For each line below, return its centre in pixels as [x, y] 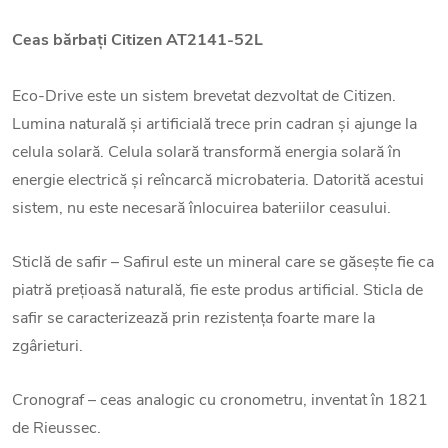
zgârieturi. [47, 346]
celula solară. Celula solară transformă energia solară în [206, 152]
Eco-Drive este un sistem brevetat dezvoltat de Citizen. [204, 96]
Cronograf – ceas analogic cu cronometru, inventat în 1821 [220, 400]
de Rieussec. [56, 428]
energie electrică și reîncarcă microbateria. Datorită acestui [218, 180]
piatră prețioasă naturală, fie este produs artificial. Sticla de [217, 290]
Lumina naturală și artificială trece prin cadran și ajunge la [214, 124]
